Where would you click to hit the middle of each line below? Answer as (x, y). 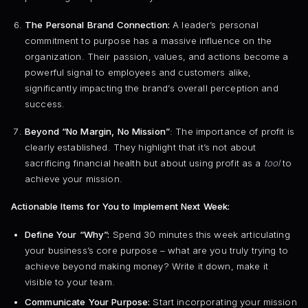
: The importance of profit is (232, 131)
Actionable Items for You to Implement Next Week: (121, 207)
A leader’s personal (214, 24)
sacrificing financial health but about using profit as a (144, 163)
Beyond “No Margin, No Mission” (97, 131)
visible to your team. (69, 282)
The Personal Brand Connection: (97, 24)
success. (45, 103)
